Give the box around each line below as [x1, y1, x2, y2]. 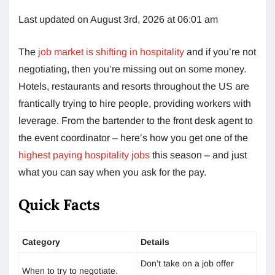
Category [22, 236, 60, 247]
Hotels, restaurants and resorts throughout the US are [18, 80, 249, 91]
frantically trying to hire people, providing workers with [18, 98, 251, 109]
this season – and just [150, 149, 247, 160]
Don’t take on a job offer [141, 258, 234, 268]
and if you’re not [184, 46, 256, 57]
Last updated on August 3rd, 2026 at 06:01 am [18, 14, 218, 25]
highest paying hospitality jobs [18, 149, 150, 160]
